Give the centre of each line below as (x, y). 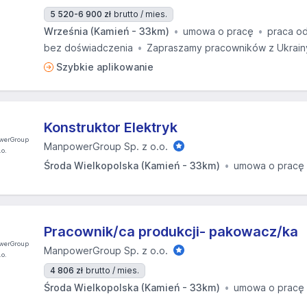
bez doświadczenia (88, 48)
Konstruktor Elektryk (111, 127)
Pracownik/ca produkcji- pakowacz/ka (171, 232)
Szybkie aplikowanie (105, 67)
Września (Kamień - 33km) (107, 31)
